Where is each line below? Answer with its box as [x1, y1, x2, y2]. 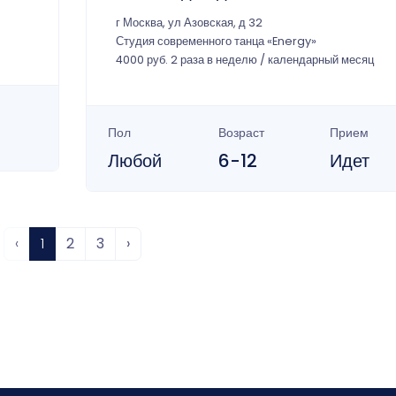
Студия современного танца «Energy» [115, 33, 316, 49]
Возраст [218, 123, 265, 141]
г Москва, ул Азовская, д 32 [115, 14, 263, 30]
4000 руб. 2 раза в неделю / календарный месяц [115, 51, 374, 67]
